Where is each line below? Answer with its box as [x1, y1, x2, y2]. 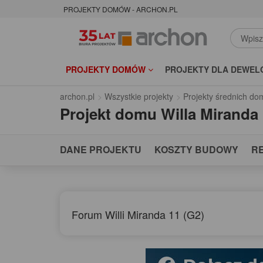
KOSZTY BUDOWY [154, 143, 238, 157]
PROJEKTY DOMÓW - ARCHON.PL [63, 4, 178, 15]
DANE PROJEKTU [60, 143, 141, 157]
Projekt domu [60, 103, 157, 125]
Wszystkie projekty [104, 90, 173, 103]
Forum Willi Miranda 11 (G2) [72, 207, 204, 222]
